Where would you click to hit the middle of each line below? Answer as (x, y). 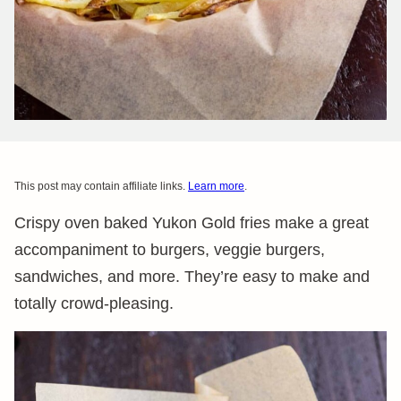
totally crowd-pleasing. (94, 303)
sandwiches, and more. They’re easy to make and (192, 277)
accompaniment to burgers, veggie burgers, (170, 250)
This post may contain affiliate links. (101, 186)
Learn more (216, 186)
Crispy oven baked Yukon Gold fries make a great (192, 223)
